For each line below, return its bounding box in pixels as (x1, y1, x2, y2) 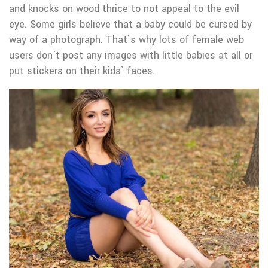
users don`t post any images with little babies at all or (9, 48, 252, 62)
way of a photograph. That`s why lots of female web (9, 33, 244, 47)
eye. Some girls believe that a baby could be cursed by (9, 17, 252, 31)
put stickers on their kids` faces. (9, 64, 155, 78)
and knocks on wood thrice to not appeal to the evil (9, 2, 239, 16)
